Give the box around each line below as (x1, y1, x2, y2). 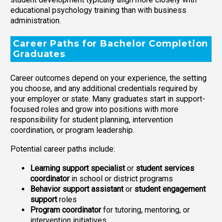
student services (136, 164, 194, 173)
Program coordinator (30, 205, 101, 215)
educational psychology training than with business (10, 5, 186, 15)
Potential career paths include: (10, 144, 115, 154)
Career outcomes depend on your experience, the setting (10, 73, 207, 83)
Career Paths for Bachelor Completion (13, 38, 209, 50)
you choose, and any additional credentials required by (10, 83, 198, 93)
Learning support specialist (30, 164, 125, 173)
